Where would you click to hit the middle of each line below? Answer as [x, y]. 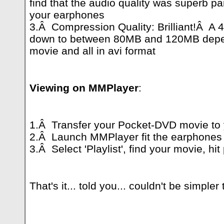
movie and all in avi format [92, 51]
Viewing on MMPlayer [84, 88]
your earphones [67, 15]
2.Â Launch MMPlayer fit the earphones [126, 137]
